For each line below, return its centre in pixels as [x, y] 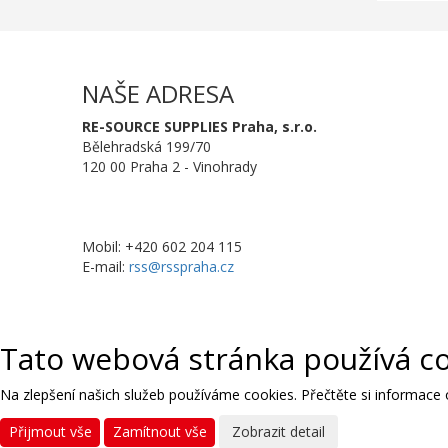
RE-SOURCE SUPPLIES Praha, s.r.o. [200, 127]
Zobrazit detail [278, 432]
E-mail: [106, 267]
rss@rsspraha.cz [182, 267]
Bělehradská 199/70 [147, 147]
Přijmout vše [50, 432]
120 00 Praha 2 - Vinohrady [170, 167]
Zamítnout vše [159, 432]
